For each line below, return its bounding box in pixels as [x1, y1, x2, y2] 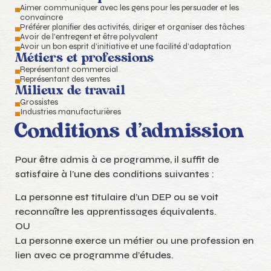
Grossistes [19, 96, 58, 107]
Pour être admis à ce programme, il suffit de [15, 153, 219, 165]
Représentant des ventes [19, 73, 110, 84]
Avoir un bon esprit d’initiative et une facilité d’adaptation [19, 41, 231, 51]
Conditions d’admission [15, 120, 244, 143]
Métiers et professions [15, 50, 154, 65]
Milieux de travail [15, 83, 126, 98]
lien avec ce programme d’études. [15, 249, 174, 261]
